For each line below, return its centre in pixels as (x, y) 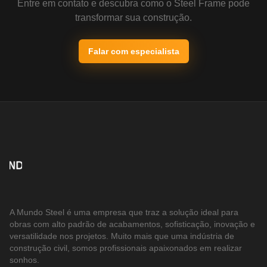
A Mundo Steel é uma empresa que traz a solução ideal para (124, 212)
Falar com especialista (133, 51)
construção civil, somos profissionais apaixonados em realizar (126, 248)
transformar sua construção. (133, 17)
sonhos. (24, 260)
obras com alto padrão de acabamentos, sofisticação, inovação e (132, 224)
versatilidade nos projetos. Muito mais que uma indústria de (122, 236)
